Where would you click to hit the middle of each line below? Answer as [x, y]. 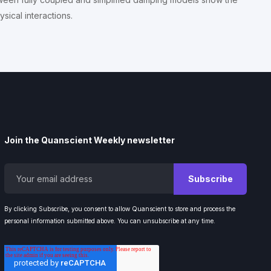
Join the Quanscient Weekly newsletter [89, 140]
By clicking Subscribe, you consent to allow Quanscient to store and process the [119, 209]
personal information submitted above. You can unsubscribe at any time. [110, 221]
